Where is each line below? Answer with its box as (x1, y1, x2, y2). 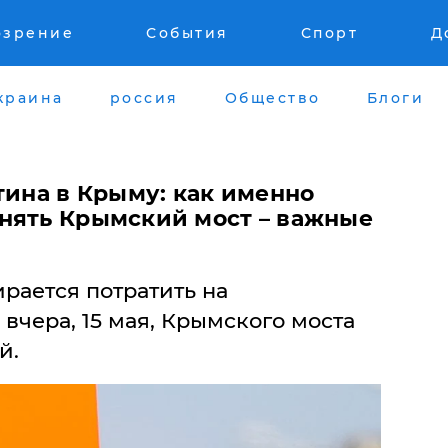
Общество (224, 88, 321, 107)
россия (109, 88, 179, 107)
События (146, 24, 229, 42)
